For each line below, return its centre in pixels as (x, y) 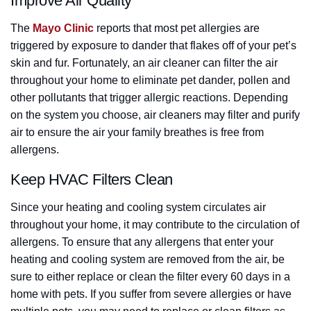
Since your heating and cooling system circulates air (138, 208)
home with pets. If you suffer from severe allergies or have (151, 294)
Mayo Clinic (63, 28)
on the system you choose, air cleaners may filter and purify (155, 115)
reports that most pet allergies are (177, 28)
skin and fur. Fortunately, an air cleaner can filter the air (144, 63)
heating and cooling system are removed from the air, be (148, 260)
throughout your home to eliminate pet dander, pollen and (150, 81)
